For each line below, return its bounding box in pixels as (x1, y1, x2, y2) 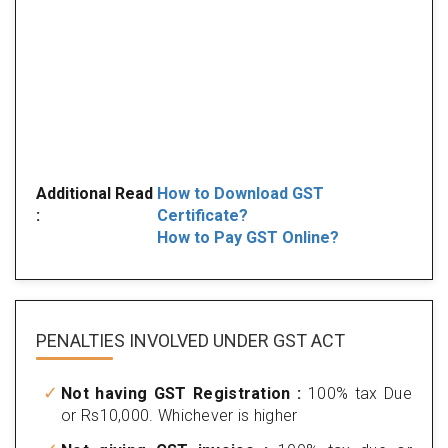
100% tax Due (301, 383, 412, 403)
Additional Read (36, 183, 153, 203)
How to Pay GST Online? (157, 227, 339, 247)
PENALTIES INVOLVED (36, 329, 209, 351)
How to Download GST (157, 183, 324, 203)
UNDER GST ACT (209, 329, 345, 351)
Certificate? (157, 205, 248, 225)
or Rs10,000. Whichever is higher (61, 405, 298, 425)
